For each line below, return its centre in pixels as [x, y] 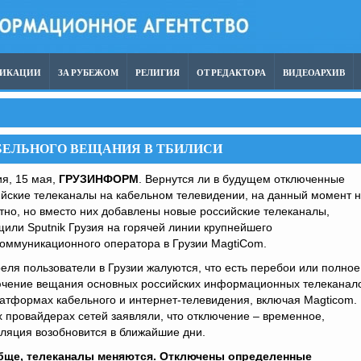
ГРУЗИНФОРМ [99, 179]
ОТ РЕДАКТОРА [231, 73]
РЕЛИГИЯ [158, 73]
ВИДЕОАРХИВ [314, 73]
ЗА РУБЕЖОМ [88, 73]
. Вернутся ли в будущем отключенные [242, 179]
